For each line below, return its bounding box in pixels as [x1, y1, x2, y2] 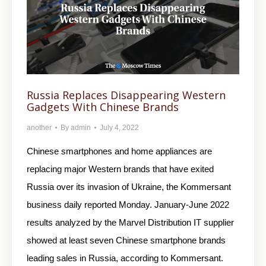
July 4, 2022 [100, 123, 139, 132]
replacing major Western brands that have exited [27, 164, 214, 175]
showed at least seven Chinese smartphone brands [27, 235, 226, 246]
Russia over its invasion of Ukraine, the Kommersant [27, 182, 231, 192]
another [27, 123, 52, 132]
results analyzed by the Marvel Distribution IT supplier [27, 217, 234, 228]
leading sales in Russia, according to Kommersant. [27, 253, 223, 264]
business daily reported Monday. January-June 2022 [27, 199, 229, 210]
